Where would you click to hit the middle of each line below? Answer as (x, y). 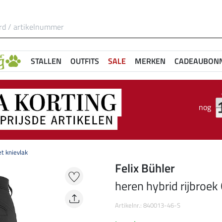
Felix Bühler (145, 168)
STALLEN (46, 61)
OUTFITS (85, 61)
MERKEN (150, 61)
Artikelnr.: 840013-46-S (148, 205)
